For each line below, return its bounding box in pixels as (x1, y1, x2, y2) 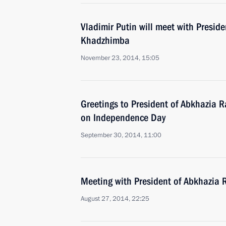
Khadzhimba (81, 34, 130, 46)
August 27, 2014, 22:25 (81, 194, 149, 203)
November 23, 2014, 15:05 (81, 53, 159, 63)
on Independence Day (81, 111, 165, 124)
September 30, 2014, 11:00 (81, 131, 161, 140)
